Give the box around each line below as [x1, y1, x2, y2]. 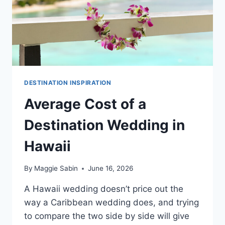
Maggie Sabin [34, 164, 78, 173]
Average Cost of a [24, 95, 146, 113]
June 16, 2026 [88, 164, 134, 173]
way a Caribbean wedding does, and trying [24, 197, 199, 208]
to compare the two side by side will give [24, 211, 189, 221]
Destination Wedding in [24, 116, 185, 134]
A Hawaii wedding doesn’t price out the [24, 184, 183, 194]
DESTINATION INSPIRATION [24, 78, 111, 86]
